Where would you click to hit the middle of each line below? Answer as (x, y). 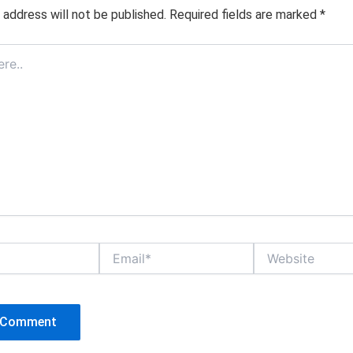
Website (274, 249)
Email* (115, 249)
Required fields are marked (245, 14)
